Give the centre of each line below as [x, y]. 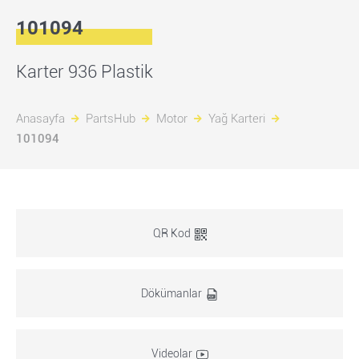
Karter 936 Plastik [85, 72]
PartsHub [111, 119]
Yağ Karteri [237, 119]
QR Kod [171, 233]
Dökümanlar [171, 293]
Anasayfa [40, 119]
